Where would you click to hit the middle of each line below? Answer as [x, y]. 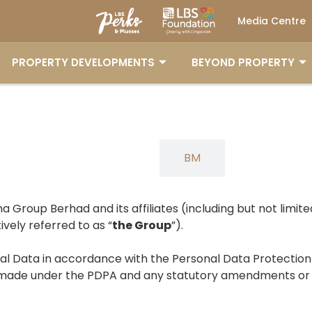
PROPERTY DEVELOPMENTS [83, 62]
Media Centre [272, 21]
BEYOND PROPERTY [243, 62]
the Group [142, 225]
